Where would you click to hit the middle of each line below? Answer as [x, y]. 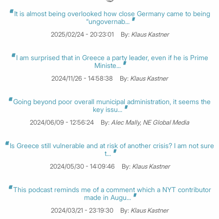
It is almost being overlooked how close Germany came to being [112, 14]
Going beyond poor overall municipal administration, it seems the [112, 102]
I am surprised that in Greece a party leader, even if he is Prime [112, 58]
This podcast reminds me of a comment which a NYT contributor [112, 190]
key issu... [109, 109]
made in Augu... [109, 197]
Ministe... [109, 66]
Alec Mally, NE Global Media [150, 122]
